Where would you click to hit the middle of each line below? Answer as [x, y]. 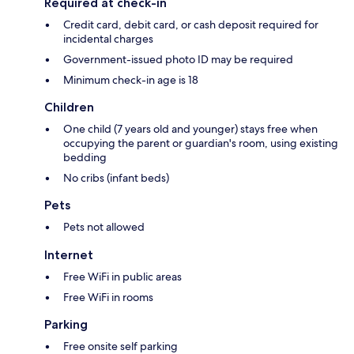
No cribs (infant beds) [116, 178]
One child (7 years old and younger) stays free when [190, 129]
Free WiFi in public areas [122, 277]
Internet [69, 255]
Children [69, 107]
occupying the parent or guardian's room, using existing [201, 143]
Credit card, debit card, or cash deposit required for [191, 25]
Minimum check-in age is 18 [131, 80]
